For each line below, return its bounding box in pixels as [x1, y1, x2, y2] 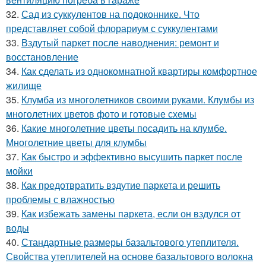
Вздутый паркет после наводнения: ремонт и [21, 36, 219, 50]
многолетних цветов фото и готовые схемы [6, 107, 197, 121]
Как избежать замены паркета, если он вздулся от [21, 207, 240, 221]
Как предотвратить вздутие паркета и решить [21, 178, 220, 192]
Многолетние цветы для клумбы [6, 135, 147, 150]
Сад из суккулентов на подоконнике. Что [21, 7, 199, 21]
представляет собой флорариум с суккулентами [6, 21, 218, 36]
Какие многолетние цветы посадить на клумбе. [21, 121, 227, 135]
